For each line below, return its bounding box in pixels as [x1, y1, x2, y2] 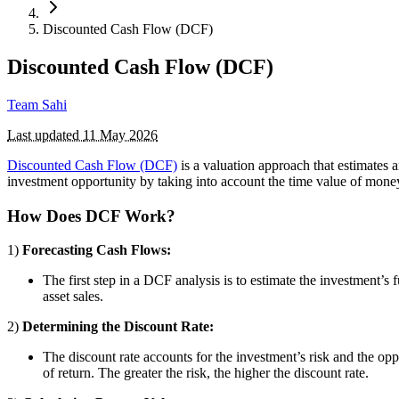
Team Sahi [7, 96, 67, 112]
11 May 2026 [83, 126, 158, 142]
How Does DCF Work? [7, 206, 175, 225]
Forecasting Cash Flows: [22, 242, 171, 258]
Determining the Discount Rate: [22, 319, 214, 335]
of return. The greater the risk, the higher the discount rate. [43, 365, 369, 381]
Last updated [7, 126, 83, 142]
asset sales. [43, 289, 103, 305]
